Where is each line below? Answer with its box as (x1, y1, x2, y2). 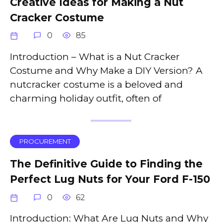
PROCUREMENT (19, 137, 71, 146)
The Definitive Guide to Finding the (10, 158, 203, 170)
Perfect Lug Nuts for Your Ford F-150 (10, 173, 210, 186)
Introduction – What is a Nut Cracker (10, 51, 180, 62)
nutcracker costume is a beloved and (10, 78, 183, 90)
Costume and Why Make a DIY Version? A (10, 64, 203, 76)
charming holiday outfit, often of (10, 92, 162, 104)
